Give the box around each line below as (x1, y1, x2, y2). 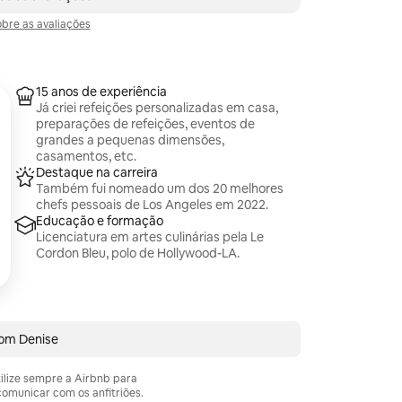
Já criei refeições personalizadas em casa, (36, 100, 279, 116)
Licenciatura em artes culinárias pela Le (36, 229, 265, 245)
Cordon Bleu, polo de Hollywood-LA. (36, 245, 240, 261)
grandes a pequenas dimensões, (36, 132, 225, 148)
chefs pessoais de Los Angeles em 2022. (36, 197, 269, 213)
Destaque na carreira (36, 164, 159, 180)
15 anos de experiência (36, 83, 168, 100)
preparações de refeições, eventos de (36, 116, 256, 132)
